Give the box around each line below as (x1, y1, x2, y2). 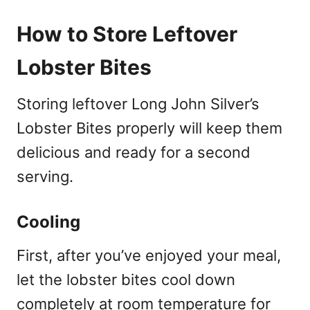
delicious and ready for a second (17, 143, 250, 161)
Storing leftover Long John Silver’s (17, 94, 259, 113)
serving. (17, 167, 73, 185)
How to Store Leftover (17, 21, 237, 46)
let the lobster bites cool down (17, 270, 235, 289)
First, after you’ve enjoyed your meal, (17, 246, 281, 264)
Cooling (17, 211, 80, 232)
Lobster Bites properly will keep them (17, 118, 282, 137)
